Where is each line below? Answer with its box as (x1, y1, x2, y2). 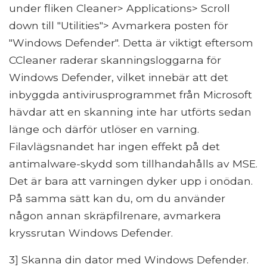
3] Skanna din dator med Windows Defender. (9, 253, 249, 266)
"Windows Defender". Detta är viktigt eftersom (9, 36, 253, 49)
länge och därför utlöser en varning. (9, 122, 199, 135)
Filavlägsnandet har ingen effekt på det (9, 139, 220, 153)
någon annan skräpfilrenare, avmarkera (9, 209, 221, 222)
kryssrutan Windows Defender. (9, 226, 173, 239)
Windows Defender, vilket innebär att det (9, 70, 228, 83)
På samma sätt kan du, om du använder (9, 191, 225, 204)
